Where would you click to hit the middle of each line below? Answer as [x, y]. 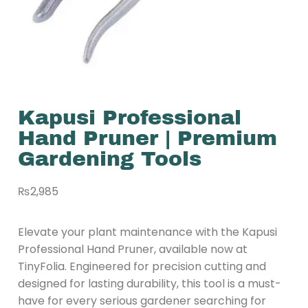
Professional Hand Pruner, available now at [133, 250]
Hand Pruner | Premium [147, 138]
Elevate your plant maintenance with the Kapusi [147, 232]
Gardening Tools [110, 158]
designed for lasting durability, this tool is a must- [150, 284]
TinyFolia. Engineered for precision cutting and [142, 267]
